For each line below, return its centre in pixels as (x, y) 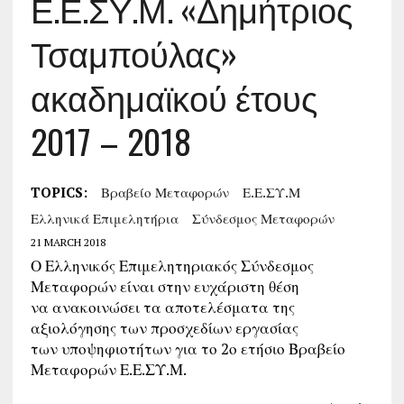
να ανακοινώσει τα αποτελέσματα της (162, 307)
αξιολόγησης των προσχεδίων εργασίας (164, 328)
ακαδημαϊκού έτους (174, 96)
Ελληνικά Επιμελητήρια (104, 218)
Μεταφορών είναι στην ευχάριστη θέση (165, 286)
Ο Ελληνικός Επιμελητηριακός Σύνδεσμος (172, 266)
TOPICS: (59, 192)
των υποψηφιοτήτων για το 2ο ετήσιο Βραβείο (188, 349)
